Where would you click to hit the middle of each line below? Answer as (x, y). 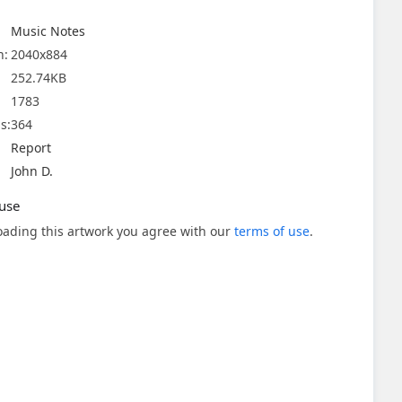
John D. (32, 171)
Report (31, 148)
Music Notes (48, 31)
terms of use (272, 231)
